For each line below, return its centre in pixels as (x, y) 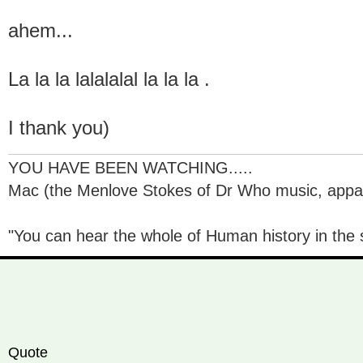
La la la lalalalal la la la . (109, 79)
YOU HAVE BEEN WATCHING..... (130, 168)
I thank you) (59, 128)
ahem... (41, 30)
